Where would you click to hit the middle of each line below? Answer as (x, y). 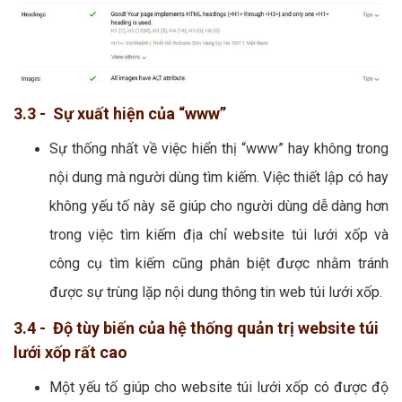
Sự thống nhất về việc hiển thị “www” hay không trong (219, 149)
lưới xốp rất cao (70, 353)
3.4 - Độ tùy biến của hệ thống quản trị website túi (196, 328)
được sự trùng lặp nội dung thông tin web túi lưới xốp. (216, 293)
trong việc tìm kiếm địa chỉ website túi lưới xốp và (219, 235)
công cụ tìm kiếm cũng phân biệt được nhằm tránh (219, 264)
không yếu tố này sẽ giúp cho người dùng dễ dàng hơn (219, 206)
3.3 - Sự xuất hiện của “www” (120, 114)
